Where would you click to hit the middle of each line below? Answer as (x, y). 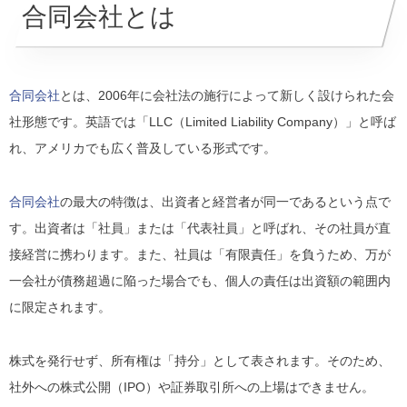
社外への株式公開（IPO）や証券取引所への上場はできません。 (192, 387)
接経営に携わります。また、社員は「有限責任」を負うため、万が (200, 254)
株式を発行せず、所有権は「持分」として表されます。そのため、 (200, 360)
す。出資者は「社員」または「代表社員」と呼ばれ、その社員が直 (200, 228)
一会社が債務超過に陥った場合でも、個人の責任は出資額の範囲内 (200, 280)
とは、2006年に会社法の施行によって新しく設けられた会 (227, 95)
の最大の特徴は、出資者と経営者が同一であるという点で (225, 201)
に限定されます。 (60, 307)
